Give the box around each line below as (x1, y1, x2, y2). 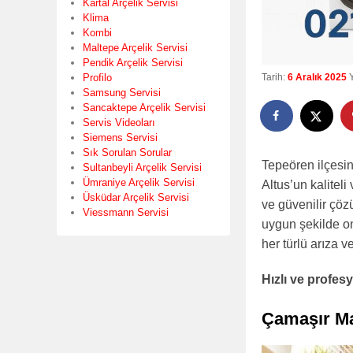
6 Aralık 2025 (288, 71, 347, 83)
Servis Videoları (83, 116, 155, 128)
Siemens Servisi (83, 131, 158, 143)
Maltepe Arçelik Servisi (83, 41, 188, 54)
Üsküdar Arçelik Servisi (83, 191, 189, 203)
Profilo (83, 71, 112, 84)
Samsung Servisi (83, 86, 161, 98)
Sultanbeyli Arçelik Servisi (83, 161, 202, 173)
